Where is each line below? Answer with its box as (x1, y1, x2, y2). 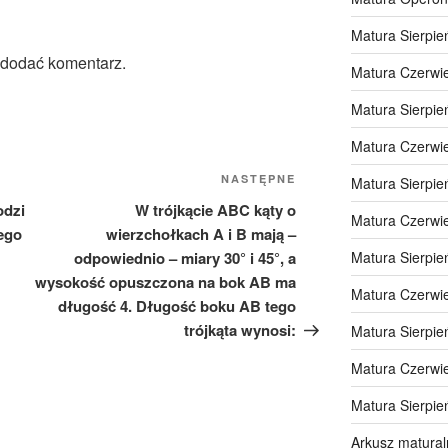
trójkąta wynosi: (184, 319, 297, 341)
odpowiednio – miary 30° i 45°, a (74, 247, 297, 269)
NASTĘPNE (221, 171, 297, 186)
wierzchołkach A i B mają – (106, 223, 297, 245)
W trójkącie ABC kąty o (135, 199, 297, 221)
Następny (295, 170, 369, 193)
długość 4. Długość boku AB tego (58, 295, 297, 317)
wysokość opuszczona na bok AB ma (35, 271, 297, 293)
